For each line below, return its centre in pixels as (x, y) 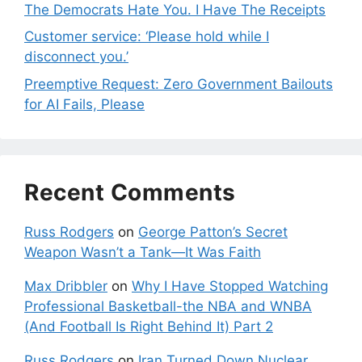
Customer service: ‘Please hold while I (147, 37)
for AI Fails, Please (84, 104)
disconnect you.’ (76, 57)
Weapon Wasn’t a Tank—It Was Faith (143, 252)
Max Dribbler (66, 286)
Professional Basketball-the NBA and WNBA (168, 306)
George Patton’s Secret (213, 232)
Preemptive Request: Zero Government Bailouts (179, 84)
